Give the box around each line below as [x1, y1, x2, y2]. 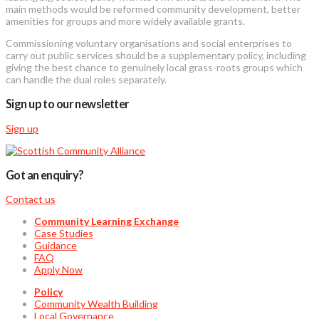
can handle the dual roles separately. [6, 73, 167, 85]
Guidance [34, 239, 77, 252]
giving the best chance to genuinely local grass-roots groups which [6, 61, 303, 73]
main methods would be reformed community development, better [6, 2, 300, 15]
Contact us [6, 193, 56, 206]
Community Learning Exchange [34, 215, 179, 228]
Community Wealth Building [34, 298, 158, 310]
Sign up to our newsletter [6, 97, 130, 111]
